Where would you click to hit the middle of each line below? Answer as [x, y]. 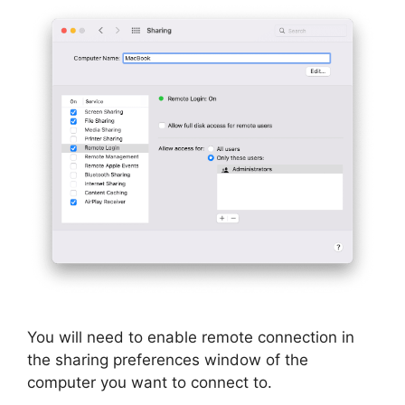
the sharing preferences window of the [168, 359]
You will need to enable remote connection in [191, 337]
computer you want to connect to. [150, 382]
